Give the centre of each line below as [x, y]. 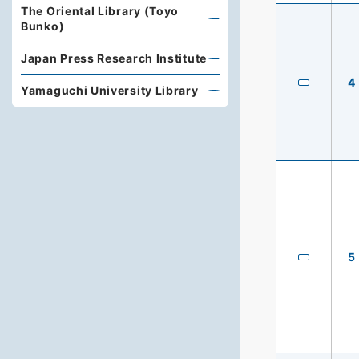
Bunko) [43, 26]
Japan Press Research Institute [114, 58]
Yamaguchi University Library [110, 90]
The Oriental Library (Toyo [100, 11]
